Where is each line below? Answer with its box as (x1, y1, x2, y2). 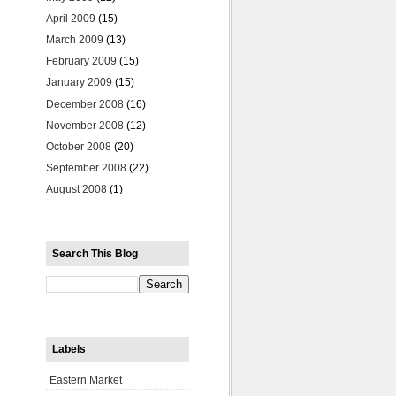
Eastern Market (49, 373, 122, 386)
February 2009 (46, 55, 117, 68)
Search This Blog (52, 247, 138, 261)
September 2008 (46, 162, 126, 175)
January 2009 (46, 76, 112, 89)
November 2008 (46, 118, 124, 132)
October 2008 (46, 141, 111, 154)
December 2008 (46, 97, 124, 110)
